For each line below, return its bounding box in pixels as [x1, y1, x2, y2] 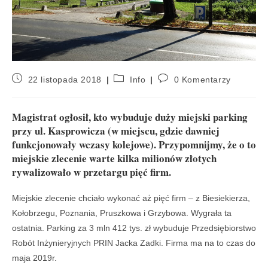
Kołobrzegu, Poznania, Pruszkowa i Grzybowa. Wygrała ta [12, 208, 232, 218]
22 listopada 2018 [28, 75, 102, 85]
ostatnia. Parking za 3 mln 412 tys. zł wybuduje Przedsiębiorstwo [12, 223, 256, 233]
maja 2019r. [12, 253, 57, 263]
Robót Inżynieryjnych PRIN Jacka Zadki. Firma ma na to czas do [12, 238, 255, 248]
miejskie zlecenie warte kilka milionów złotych [12, 151, 217, 166]
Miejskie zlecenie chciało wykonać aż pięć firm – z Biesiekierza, [12, 193, 250, 203]
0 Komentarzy [173, 75, 231, 85]
